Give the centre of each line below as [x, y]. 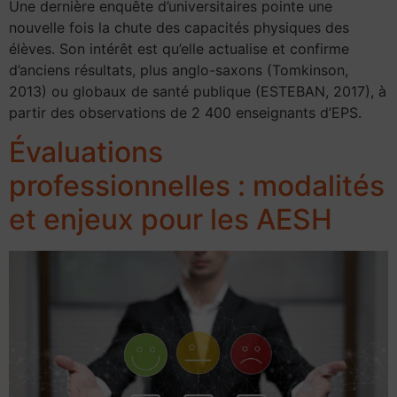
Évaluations [86, 152]
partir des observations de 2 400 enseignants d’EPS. [185, 112]
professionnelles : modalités [197, 186]
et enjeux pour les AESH [171, 220]
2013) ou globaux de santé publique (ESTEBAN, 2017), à [198, 91]
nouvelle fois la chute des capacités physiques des [179, 27]
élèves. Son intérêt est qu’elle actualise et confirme [179, 48]
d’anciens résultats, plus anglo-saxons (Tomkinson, [179, 70]
